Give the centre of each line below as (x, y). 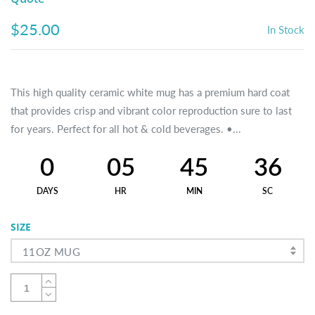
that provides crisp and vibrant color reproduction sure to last (151, 110)
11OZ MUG (52, 252)
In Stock (286, 30)
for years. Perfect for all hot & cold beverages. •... (126, 129)
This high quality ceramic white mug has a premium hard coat (150, 92)
